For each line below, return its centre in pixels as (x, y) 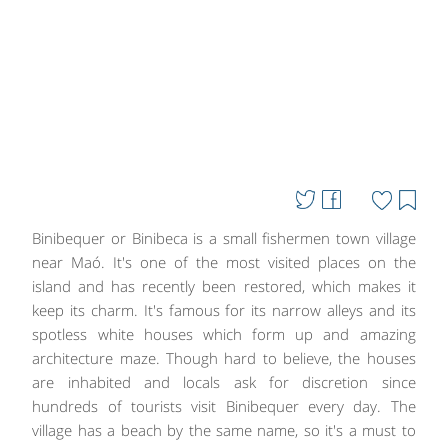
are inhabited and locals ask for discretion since (224, 382)
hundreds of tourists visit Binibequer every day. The (224, 406)
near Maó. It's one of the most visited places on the (224, 262)
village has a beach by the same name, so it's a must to (224, 430)
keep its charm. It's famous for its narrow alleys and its (224, 310)
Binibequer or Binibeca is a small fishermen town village (224, 238)
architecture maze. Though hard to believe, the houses (224, 358)
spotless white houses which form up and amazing (224, 334)
